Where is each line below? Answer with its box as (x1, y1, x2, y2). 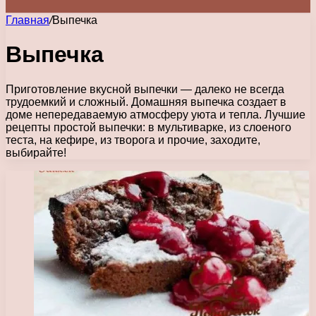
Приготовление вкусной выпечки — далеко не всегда (6, 83, 284, 95)
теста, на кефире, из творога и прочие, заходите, (6, 133, 260, 146)
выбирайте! (6, 146, 66, 159)
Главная (6, 14, 49, 26)
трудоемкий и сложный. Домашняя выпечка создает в (6, 95, 286, 108)
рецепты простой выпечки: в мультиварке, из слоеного (6, 121, 291, 133)
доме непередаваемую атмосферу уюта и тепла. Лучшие (6, 108, 305, 121)
